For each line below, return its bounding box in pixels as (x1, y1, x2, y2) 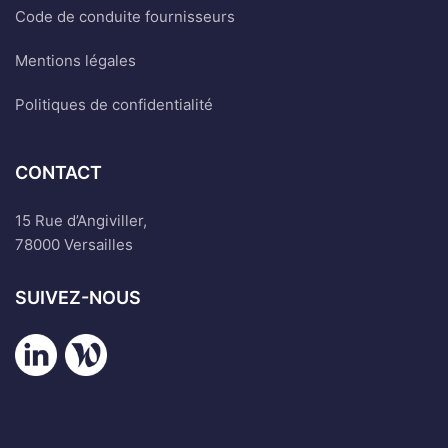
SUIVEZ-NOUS (15, 286, 141, 308)
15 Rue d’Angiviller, (15, 210, 147, 230)
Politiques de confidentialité (15, 94, 213, 114)
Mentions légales (15, 50, 136, 70)
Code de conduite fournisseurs (15, 6, 235, 26)
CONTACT (15, 161, 102, 183)
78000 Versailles (15, 234, 133, 254)
